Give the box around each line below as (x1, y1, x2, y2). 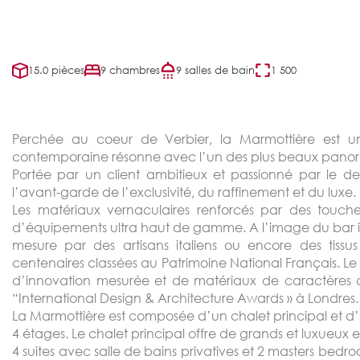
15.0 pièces (28, 63, 84, 77)
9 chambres (100, 63, 160, 77)
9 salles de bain (176, 63, 255, 77)
